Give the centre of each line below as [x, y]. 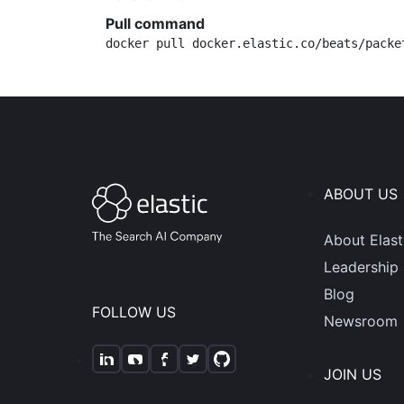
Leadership [361, 267]
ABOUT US [360, 194]
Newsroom [360, 321]
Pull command [155, 23]
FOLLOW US [134, 312]
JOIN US [352, 374]
